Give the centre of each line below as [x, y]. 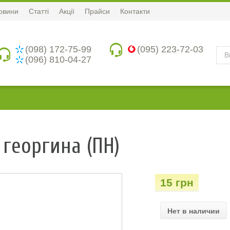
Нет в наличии [194, 211]
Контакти [135, 11]
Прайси [97, 11]
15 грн [177, 183]
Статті [39, 11]
